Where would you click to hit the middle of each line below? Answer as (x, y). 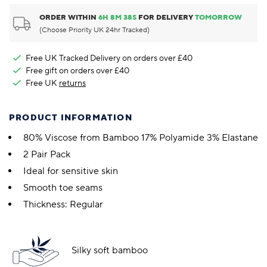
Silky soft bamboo (110, 250)
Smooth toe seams (63, 188)
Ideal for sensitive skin (71, 171)
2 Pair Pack (47, 155)
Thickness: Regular (63, 205)
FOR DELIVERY (166, 18)
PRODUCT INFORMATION (71, 118)
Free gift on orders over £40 (77, 71)
